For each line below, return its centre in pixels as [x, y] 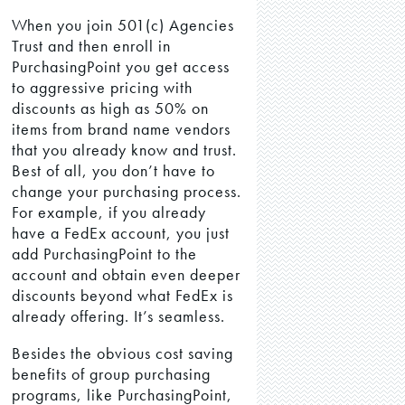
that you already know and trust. [125, 149]
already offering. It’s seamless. [119, 316]
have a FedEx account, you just [121, 232]
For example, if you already [109, 212]
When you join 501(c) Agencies [123, 24]
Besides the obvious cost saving [123, 353]
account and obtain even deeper [127, 274]
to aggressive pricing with [103, 87]
